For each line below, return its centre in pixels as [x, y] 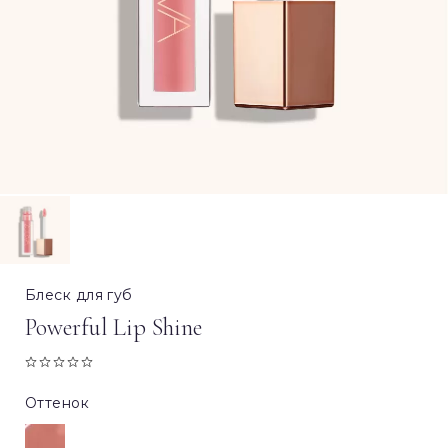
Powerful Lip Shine [119, 328]
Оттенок [57, 403]
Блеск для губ [79, 295]
